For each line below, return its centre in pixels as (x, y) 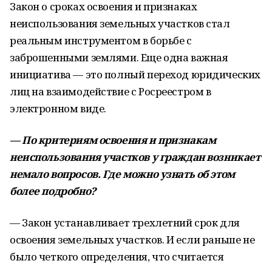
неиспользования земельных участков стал (120, 23)
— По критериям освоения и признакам (113, 140)
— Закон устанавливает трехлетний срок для (125, 223)
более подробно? (53, 191)
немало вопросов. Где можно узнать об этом (122, 174)
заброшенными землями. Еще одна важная (119, 57)
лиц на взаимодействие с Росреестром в (110, 91)
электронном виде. (58, 108)
